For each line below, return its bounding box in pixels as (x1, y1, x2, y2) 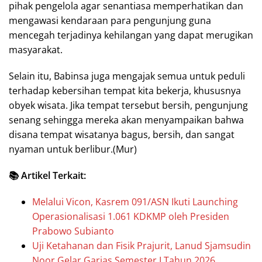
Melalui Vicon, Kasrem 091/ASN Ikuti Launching (32, 195, 238, 208)
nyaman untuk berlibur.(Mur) (9, 143, 137, 156)
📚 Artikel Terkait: (9, 169, 86, 182)
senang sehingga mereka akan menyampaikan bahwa (9, 113, 244, 126)
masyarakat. (9, 43, 63, 56)
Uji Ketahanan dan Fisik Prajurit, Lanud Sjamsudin (32, 239, 251, 252)
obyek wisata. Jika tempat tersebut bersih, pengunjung (9, 99, 248, 112)
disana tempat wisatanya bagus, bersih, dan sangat (9, 128, 235, 141)
